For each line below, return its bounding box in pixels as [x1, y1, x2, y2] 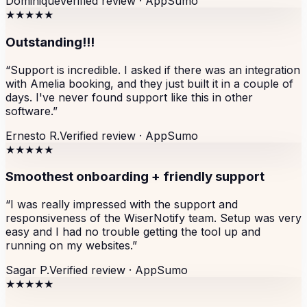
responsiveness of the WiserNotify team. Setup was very [5, 210, 302, 225]
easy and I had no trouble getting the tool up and [5, 224, 260, 238]
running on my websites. [5, 238, 132, 252]
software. [5, 103, 53, 118]
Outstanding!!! [5, 34, 95, 50]
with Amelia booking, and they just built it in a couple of [5, 76, 293, 90]
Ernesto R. [5, 128, 60, 143]
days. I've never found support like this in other [5, 90, 253, 104]
